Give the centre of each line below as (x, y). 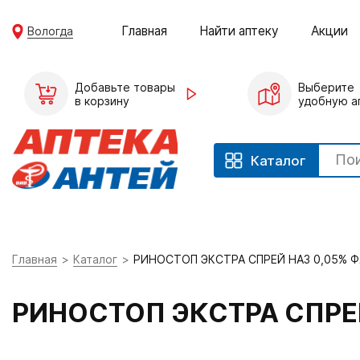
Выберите (326, 87)
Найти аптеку (239, 31)
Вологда (51, 31)
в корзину (102, 100)
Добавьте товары (125, 87)
